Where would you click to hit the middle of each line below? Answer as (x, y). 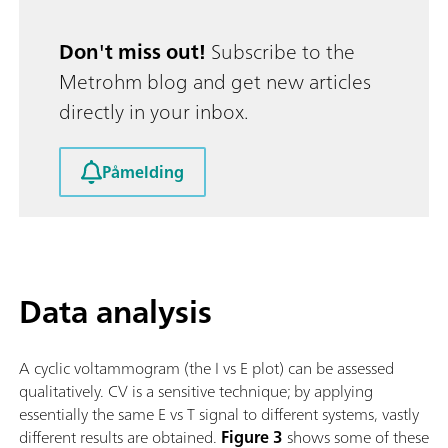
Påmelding (143, 171)
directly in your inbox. (154, 111)
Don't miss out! (132, 51)
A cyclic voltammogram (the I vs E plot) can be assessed (206, 368)
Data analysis (115, 312)
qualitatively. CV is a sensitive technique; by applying (196, 391)
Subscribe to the (280, 51)
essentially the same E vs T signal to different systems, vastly (219, 414)
